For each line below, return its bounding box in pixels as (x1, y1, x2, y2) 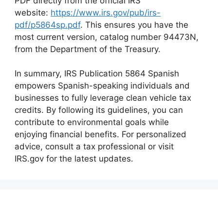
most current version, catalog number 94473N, (15, 32, 199, 42)
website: (15, 7, 51, 18)
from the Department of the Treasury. (15, 44, 161, 54)
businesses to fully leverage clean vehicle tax (15, 93, 191, 103)
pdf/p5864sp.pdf (15, 19, 80, 30)
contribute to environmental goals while (15, 117, 169, 127)
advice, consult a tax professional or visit (15, 142, 174, 151)
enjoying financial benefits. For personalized (15, 129, 186, 139)
